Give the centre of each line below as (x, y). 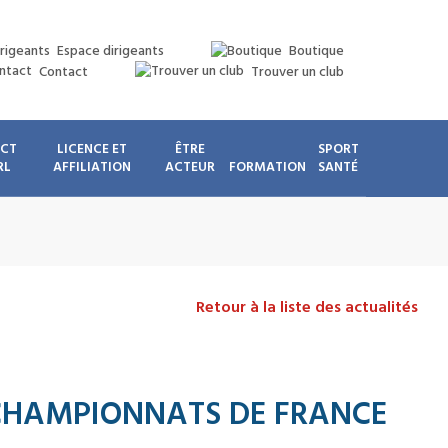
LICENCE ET (91, 148)
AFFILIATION (91, 166)
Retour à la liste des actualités (307, 307)
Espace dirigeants (110, 51)
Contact (63, 71)
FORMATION (267, 166)
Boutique (316, 51)
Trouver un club (297, 71)
